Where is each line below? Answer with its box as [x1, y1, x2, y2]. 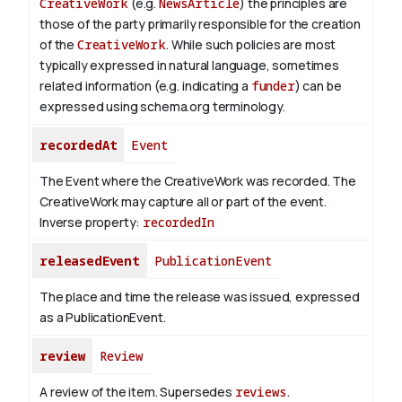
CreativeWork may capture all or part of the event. [39, 193, 327, 211]
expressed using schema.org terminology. [39, 98, 285, 116]
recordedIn [143, 214, 214, 232]
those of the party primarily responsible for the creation [39, 15, 361, 33]
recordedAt [39, 136, 118, 154]
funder [250, 77, 295, 95]
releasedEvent [39, 252, 140, 270]
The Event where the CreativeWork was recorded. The [39, 172, 356, 190]
